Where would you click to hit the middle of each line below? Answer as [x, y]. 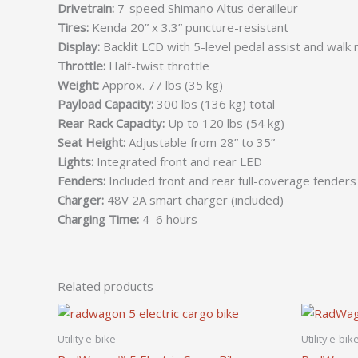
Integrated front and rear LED [178, 161]
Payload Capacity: [105, 103]
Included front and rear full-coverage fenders [231, 180]
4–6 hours [168, 219]
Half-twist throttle [157, 65]
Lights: [76, 161]
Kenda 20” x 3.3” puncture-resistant [189, 27]
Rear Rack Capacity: [111, 123]
